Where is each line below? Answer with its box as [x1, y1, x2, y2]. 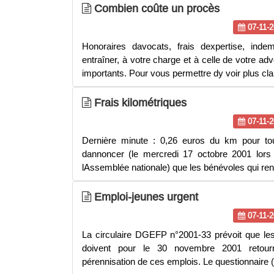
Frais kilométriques [91, 96, 187, 109]
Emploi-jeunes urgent [91, 190, 198, 203]
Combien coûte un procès [91, 2, 220, 15]
